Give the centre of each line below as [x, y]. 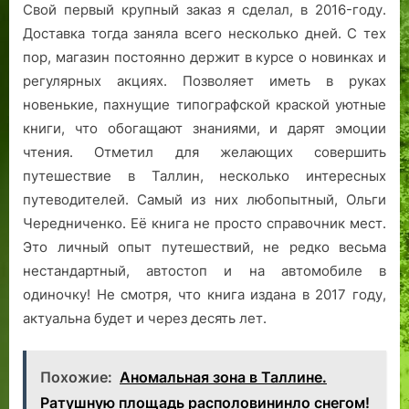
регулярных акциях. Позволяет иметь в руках [204, 80]
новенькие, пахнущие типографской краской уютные [204, 104]
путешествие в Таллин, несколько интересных [204, 175]
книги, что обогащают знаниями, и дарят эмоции [204, 128]
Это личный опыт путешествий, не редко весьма [204, 246]
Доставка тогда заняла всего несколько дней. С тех [204, 33]
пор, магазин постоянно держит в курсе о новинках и [204, 57]
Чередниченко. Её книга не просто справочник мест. [204, 223]
